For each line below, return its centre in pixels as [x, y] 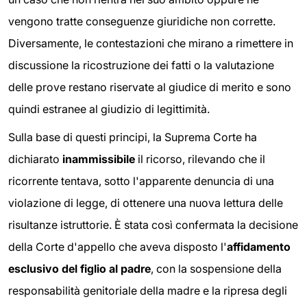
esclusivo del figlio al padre [79, 269]
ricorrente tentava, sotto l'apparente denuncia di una [141, 181]
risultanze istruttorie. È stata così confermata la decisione [153, 225]
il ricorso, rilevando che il [200, 159]
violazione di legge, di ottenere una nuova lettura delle [146, 203]
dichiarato [35, 159]
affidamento [259, 247]
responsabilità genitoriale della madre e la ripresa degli [148, 291]
